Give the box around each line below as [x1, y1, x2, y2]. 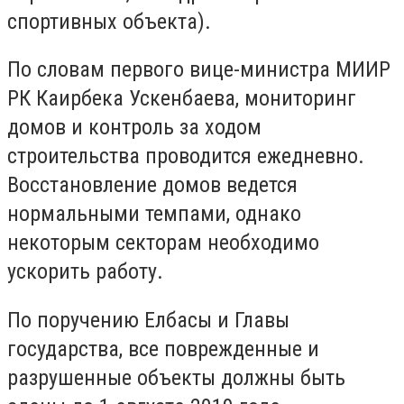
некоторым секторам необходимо [7, 230, 319, 256]
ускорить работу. [7, 259, 163, 285]
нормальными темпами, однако [7, 201, 301, 227]
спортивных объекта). [7, 8, 211, 34]
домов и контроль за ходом [7, 115, 262, 141]
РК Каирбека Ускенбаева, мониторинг [7, 86, 356, 112]
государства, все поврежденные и [7, 335, 319, 362]
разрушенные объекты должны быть [7, 364, 345, 390]
